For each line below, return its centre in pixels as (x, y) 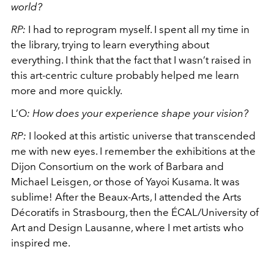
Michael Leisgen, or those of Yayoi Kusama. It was (125, 181)
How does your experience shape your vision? (140, 113)
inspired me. (41, 243)
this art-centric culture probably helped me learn (125, 75)
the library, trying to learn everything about (110, 44)
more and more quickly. (67, 90)
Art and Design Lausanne (71, 227)
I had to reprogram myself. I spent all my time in (138, 29)
